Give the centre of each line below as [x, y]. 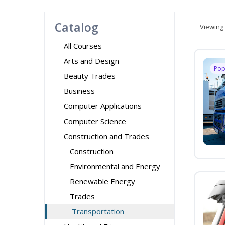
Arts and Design [91, 61]
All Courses [83, 46]
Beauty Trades [90, 76]
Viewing [212, 27]
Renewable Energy [102, 181]
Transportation [98, 211]
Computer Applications [103, 106]
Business [79, 91]
